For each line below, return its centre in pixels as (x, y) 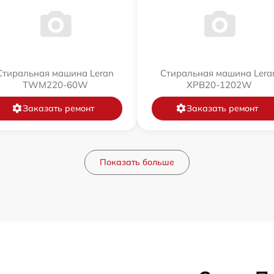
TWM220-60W (55, 84)
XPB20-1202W (219, 84)
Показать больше (137, 162)
